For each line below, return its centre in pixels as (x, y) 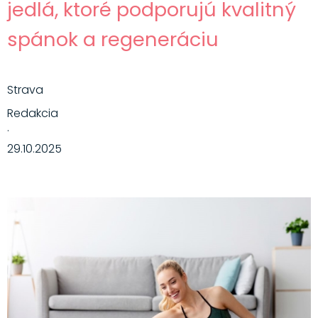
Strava (25, 89)
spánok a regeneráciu (113, 39)
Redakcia (32, 113)
